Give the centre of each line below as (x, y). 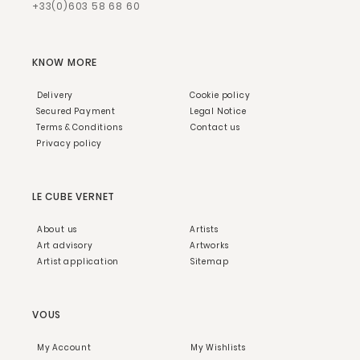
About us (57, 229)
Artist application (78, 261)
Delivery (55, 95)
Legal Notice (218, 111)
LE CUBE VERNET (74, 196)
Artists (204, 229)
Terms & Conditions (80, 127)
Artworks (209, 245)
